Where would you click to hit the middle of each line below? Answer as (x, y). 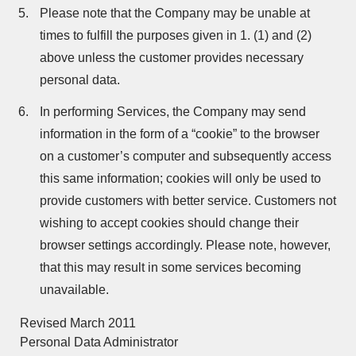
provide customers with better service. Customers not (188, 201)
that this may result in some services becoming (170, 267)
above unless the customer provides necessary (172, 58)
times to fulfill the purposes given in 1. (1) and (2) (176, 35)
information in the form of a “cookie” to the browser (180, 134)
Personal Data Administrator (99, 342)
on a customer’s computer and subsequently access (186, 156)
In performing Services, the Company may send (173, 112)
